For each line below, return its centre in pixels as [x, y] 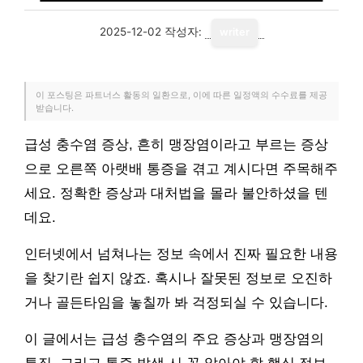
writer [234, 32]
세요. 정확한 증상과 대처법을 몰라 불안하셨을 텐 [176, 193]
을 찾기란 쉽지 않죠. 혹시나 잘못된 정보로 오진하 [178, 278]
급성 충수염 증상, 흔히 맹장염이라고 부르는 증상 [176, 145]
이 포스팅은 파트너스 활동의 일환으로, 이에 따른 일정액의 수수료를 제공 [181, 95]
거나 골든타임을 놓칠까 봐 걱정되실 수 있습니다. [176, 303]
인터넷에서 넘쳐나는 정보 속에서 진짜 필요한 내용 [181, 254]
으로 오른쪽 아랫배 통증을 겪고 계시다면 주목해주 [181, 169]
